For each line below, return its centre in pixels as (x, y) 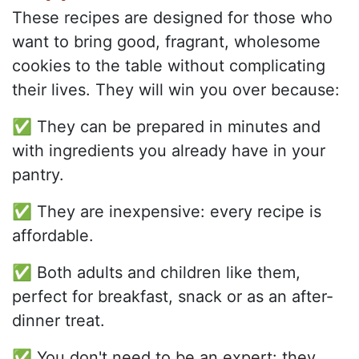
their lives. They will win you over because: (176, 90)
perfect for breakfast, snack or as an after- (173, 297)
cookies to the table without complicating (169, 66)
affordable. (53, 236)
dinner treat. (58, 321)
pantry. (38, 175)
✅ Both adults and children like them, (156, 273)
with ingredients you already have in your (169, 151)
